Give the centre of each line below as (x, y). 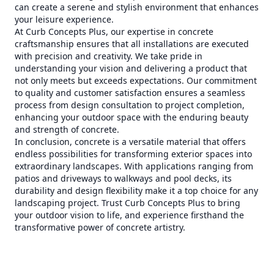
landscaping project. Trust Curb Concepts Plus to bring (128, 203)
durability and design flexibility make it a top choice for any (136, 191)
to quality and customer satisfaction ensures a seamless (130, 93)
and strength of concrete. (67, 129)
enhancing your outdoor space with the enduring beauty (131, 117)
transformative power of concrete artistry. (100, 227)
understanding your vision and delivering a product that (131, 68)
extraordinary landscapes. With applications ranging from (134, 166)
